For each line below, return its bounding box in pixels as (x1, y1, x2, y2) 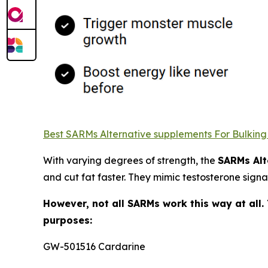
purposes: (43, 214, 92, 227)
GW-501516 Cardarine (43, 240, 145, 253)
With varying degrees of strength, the (43, 154, 218, 167)
